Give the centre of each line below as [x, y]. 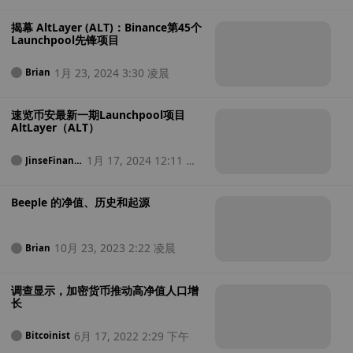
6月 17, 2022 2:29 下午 [131, 336]
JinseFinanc [52, 160]
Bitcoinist [48, 336]
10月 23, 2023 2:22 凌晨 [115, 248]
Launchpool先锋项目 [65, 39]
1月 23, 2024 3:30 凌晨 [111, 72]
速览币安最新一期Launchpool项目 [98, 115]
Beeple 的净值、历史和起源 [80, 203]
